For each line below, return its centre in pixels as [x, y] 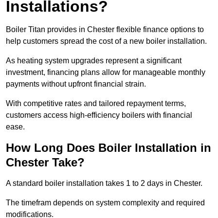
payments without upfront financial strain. [77, 84]
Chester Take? [45, 163]
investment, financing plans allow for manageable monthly [106, 73]
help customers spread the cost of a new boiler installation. [107, 41]
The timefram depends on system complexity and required [105, 203]
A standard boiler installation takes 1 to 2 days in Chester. [104, 183]
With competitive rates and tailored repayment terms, [96, 104]
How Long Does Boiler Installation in [109, 148]
